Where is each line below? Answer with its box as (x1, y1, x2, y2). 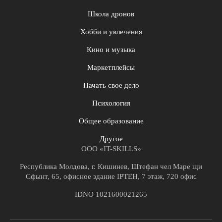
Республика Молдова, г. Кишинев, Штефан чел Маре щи (20, 163, 202, 171)
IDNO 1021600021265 (75, 190, 147, 199)
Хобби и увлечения (80, 28, 142, 36)
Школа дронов (88, 10, 134, 18)
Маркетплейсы (87, 63, 135, 72)
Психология (92, 99, 130, 108)
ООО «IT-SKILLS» (81, 145, 141, 153)
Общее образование (78, 117, 144, 125)
